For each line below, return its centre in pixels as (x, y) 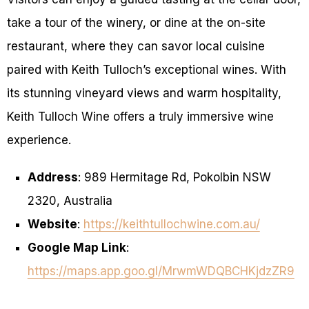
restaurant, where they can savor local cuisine (136, 47)
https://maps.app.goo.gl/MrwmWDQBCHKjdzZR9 (161, 271)
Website (52, 225)
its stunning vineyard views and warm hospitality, (144, 93)
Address (52, 178)
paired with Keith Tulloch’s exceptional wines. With (147, 70)
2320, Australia (70, 201)
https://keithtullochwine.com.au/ (171, 225)
